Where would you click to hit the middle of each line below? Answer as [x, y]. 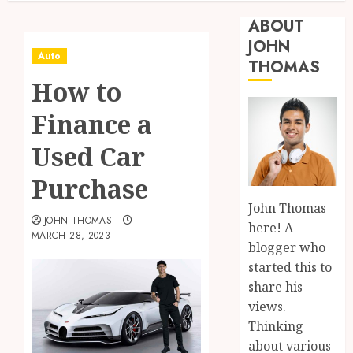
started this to [290, 267]
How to [76, 92]
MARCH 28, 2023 [71, 236]
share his [276, 286]
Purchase [90, 189]
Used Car [88, 156]
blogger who [287, 247]
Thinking [276, 326]
